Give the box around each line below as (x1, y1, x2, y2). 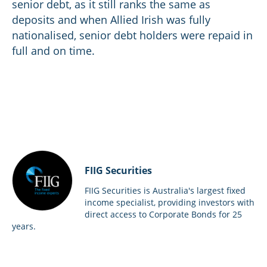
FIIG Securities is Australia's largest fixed (85, 185, 246, 196)
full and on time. (12, 44, 95, 58)
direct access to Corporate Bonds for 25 (85, 209, 242, 220)
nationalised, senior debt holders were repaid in (12, 28, 253, 42)
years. (12, 221, 36, 232)
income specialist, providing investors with (85, 197, 254, 208)
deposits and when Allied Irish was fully (12, 13, 210, 27)
